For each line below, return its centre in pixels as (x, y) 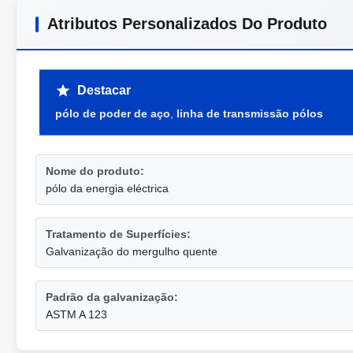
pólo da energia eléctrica (107, 188)
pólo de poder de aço (113, 113)
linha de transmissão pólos (250, 113)
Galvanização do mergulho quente (132, 251)
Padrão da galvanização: (112, 297)
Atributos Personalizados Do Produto (187, 24)
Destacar (104, 90)
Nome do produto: (95, 171)
